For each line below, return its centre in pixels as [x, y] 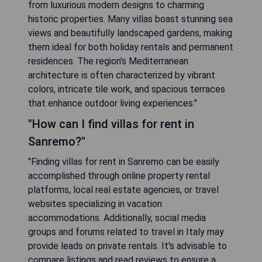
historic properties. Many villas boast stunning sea [130, 19]
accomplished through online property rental [119, 176]
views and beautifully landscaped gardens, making [130, 33]
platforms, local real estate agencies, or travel [123, 190]
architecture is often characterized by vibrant [122, 75]
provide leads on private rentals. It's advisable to [127, 246]
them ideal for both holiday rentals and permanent [131, 47]
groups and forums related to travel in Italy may [126, 232]
